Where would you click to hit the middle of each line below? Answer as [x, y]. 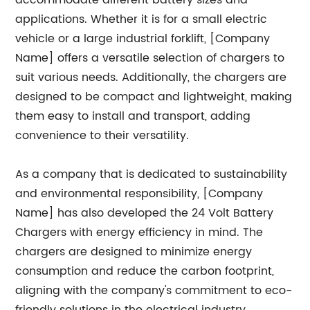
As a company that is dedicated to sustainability [152, 174]
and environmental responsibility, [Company [139, 194]
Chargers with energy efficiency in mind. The [139, 232]
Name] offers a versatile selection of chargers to [150, 58]
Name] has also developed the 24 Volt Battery [145, 213]
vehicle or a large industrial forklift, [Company [143, 39]
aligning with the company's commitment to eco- [154, 291]
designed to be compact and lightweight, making [154, 97]
